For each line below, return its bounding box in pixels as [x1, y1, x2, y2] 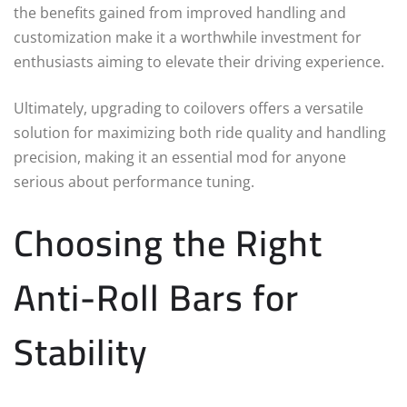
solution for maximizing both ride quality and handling [14, 122, 386, 143]
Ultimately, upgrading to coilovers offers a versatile [14, 97, 363, 118]
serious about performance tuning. [14, 171, 254, 192]
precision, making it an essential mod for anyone [14, 146, 346, 167]
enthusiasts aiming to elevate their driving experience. [14, 51, 384, 72]
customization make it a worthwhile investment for [14, 26, 362, 47]
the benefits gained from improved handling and [14, 2, 346, 23]
